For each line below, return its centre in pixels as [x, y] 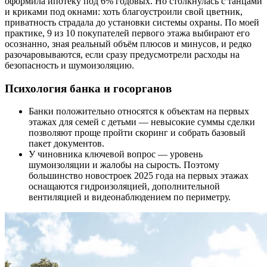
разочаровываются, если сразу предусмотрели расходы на [122, 54]
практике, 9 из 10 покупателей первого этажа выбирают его [127, 33]
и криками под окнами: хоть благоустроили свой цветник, [124, 11]
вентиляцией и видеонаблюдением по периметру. [130, 197]
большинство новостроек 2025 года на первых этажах [139, 176]
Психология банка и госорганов [88, 88]
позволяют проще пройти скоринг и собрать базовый [137, 133]
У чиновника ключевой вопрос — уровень [116, 154]
